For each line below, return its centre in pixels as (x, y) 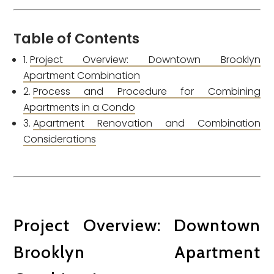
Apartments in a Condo (80, 107)
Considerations (60, 139)
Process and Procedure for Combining (146, 91)
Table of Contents (77, 39)
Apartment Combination (82, 76)
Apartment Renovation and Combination (146, 123)
